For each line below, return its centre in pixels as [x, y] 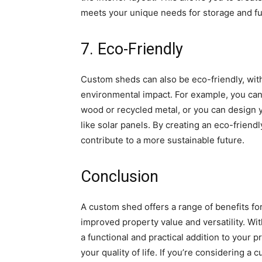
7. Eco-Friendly [132, 49]
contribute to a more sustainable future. [163, 140]
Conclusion [120, 176]
